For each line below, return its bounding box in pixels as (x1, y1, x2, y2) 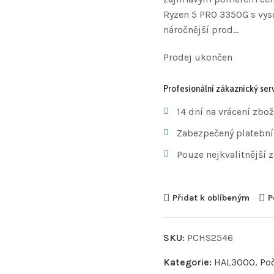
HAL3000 (213, 256, 255, 268)
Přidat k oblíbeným (172, 192, 250, 203)
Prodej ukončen (163, 51, 232, 63)
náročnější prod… (163, 23, 239, 35)
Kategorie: (163, 256, 214, 268)
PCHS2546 (187, 231, 233, 243)
